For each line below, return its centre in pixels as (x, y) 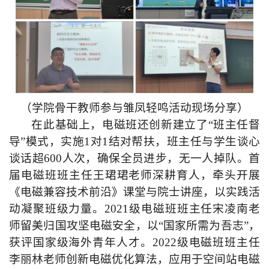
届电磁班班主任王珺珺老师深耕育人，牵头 (123, 175)
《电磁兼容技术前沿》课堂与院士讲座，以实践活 (134, 192)
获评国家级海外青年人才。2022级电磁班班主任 (134, 242)
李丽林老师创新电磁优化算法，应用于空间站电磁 (134, 259)
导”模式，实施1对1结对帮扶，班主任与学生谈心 (134, 141)
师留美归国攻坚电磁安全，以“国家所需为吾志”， (134, 225)
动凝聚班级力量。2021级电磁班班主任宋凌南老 (134, 208)
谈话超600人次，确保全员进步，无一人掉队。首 (134, 158)
